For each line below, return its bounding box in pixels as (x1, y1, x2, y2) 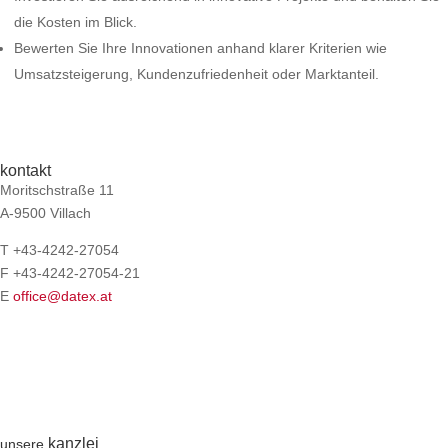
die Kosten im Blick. (14, 14, 137, 30)
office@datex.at (13, 288, 112, 304)
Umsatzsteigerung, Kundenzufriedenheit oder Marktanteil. (14, 66, 379, 82)
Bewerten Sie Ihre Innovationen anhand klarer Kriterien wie (14, 40, 387, 56)
